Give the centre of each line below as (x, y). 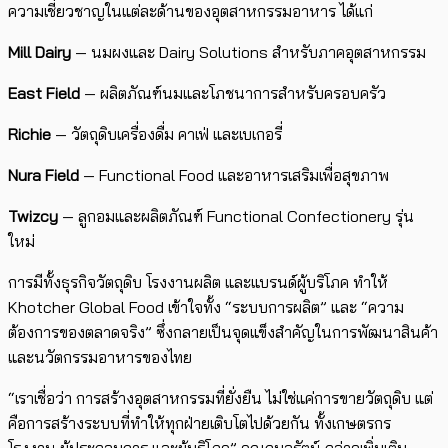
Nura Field (43, 175)
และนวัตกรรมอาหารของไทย (100, 357)
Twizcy (33, 216)
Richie (29, 134)
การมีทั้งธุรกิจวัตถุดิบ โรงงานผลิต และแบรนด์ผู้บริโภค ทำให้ (198, 282)
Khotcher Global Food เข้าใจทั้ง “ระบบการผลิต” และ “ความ (206, 307)
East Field (44, 93)
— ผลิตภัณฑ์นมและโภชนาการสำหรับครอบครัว (233, 93)
